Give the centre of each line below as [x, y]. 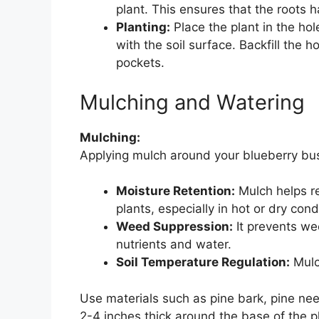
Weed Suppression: [174, 227]
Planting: [143, 27]
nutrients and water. [174, 245]
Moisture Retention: [176, 191]
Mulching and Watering [192, 102]
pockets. [140, 63]
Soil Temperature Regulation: [203, 262]
